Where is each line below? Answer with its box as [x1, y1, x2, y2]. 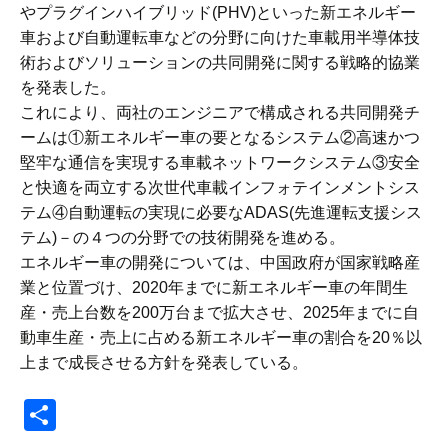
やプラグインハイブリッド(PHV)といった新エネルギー [20, 4, 416, 22]
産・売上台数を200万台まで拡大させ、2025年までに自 [20, 304, 419, 322]
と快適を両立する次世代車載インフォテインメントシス [20, 179, 420, 197]
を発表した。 [20, 79, 116, 97]
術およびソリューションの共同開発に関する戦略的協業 [20, 54, 420, 72]
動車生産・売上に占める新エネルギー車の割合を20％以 [20, 329, 422, 347]
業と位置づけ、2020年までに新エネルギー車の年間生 [20, 279, 408, 297]
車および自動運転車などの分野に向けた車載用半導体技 [20, 29, 420, 47]
